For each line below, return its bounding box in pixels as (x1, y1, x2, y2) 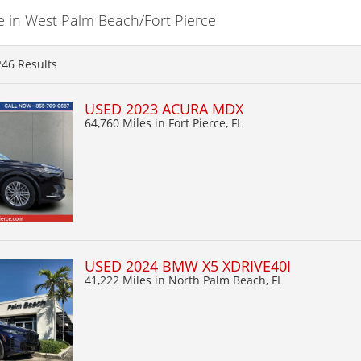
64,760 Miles (85, 114, 155, 131)
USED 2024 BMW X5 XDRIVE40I (85, 255, 291, 276)
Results (15, 56, 57, 72)
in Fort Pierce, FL (155, 114, 243, 131)
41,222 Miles (85, 272, 155, 288)
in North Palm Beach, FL (155, 272, 283, 288)
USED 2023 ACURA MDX (85, 98, 243, 118)
